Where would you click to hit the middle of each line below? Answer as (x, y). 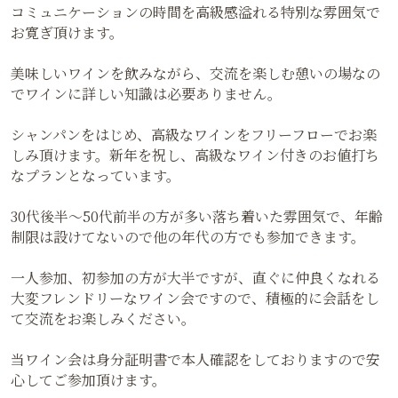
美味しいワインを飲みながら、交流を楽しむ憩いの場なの (195, 74)
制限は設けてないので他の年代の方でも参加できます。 (188, 237)
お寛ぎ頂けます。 (67, 33)
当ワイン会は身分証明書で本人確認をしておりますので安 (195, 360)
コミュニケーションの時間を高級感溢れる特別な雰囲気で (195, 12)
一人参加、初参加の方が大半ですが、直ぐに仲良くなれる (195, 278)
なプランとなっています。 (96, 176)
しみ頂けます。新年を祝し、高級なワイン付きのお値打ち (195, 155)
